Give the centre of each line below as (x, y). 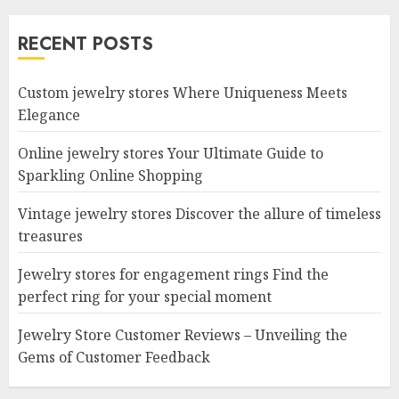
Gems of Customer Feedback (114, 357)
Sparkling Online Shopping (110, 175)
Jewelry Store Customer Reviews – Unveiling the (183, 335)
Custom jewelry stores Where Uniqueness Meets (183, 93)
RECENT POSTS (85, 44)
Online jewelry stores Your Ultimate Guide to (171, 153)
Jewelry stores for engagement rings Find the (173, 274)
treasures (50, 236)
